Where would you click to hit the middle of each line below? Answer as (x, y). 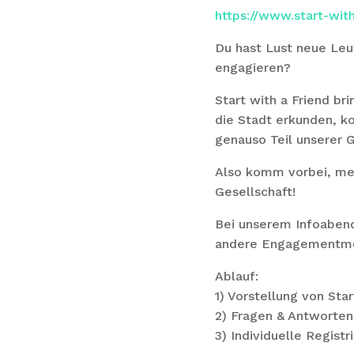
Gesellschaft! (255, 192)
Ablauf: (237, 276)
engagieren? (253, 68)
